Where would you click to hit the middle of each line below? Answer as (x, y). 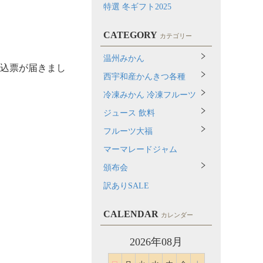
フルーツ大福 (128, 131)
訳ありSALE (126, 186)
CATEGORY (130, 35)
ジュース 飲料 (129, 113)
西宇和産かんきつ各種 (144, 77)
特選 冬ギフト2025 (137, 7)
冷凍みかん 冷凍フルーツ (150, 95)
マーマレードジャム (140, 149)
